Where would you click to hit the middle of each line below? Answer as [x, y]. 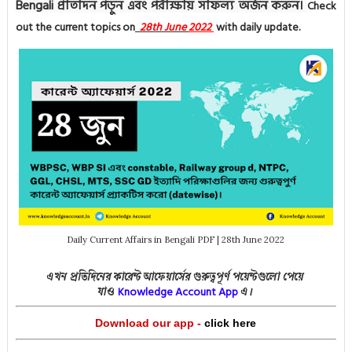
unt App [220, 292]
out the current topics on [75, 27]
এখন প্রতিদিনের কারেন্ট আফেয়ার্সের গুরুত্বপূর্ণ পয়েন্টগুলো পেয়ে [176, 278]
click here [231, 323]
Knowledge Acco [159, 292]
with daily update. [259, 27]
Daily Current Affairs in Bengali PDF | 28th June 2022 [176, 240]
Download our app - [148, 323]
